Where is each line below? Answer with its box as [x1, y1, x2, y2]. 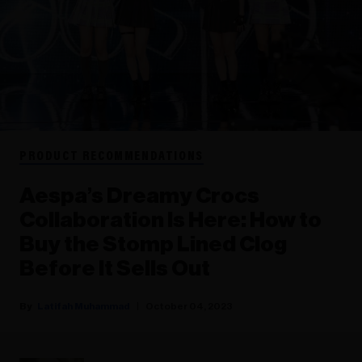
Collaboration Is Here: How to [19, 208, 322, 231]
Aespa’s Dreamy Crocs [19, 184, 259, 207]
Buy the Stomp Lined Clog [19, 233, 287, 255]
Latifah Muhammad [37, 301, 130, 311]
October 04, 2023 [145, 301, 233, 311]
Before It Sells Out [19, 257, 210, 280]
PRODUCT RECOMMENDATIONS [19, 149, 204, 163]
